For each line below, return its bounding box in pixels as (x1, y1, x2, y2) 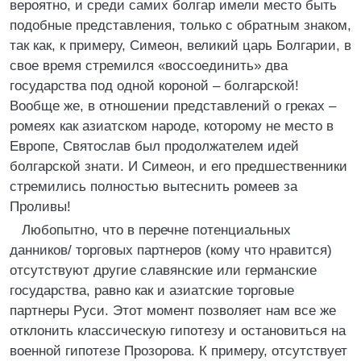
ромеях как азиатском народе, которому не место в (10, 118, 334, 134)
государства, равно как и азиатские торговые (10, 283, 294, 298)
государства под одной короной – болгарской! (10, 78, 299, 93)
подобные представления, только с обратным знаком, (10, 18, 351, 33)
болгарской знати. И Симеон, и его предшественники (10, 159, 347, 174)
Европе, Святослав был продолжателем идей (10, 139, 299, 154)
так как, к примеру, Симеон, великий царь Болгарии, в (10, 38, 351, 53)
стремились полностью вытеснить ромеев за (10, 179, 297, 194)
